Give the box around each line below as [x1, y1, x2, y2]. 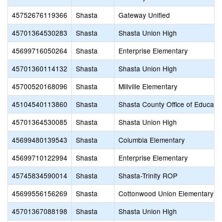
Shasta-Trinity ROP [118, 170, 177, 180]
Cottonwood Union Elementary [118, 188, 214, 198]
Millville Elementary [118, 81, 177, 91]
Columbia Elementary [118, 135, 185, 145]
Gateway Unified [118, 10, 170, 20]
